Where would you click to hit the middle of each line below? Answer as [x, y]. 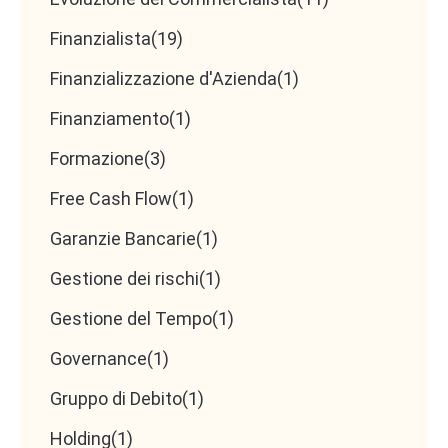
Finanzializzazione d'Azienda [163, 79]
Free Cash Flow [111, 199]
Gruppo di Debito [116, 399]
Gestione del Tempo [131, 319]
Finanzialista [100, 39]
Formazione [97, 159]
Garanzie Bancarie [123, 239]
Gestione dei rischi [124, 279]
